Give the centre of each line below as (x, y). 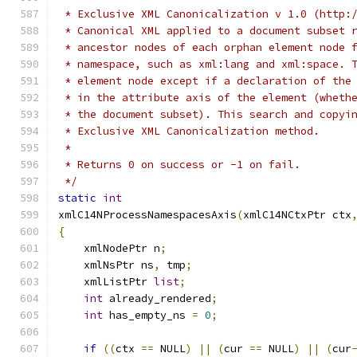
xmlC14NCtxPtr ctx (297, 215)
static (77, 198)
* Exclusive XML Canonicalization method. (189, 131)
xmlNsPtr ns (106, 265)
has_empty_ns (147, 315)
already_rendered (157, 298)
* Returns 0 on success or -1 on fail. (179, 165)
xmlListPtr (106, 282)
